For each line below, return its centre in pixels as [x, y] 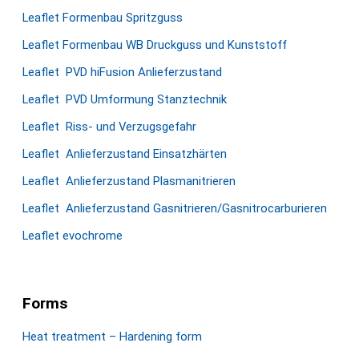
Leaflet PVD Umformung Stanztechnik [125, 99]
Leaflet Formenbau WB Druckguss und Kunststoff [155, 45]
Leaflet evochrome [73, 236]
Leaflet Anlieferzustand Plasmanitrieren [129, 181]
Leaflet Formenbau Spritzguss [103, 18]
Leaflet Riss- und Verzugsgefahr [109, 127]
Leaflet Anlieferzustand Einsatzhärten [125, 154]
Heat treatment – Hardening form [112, 337]
